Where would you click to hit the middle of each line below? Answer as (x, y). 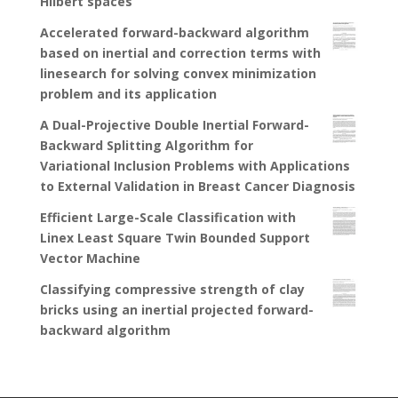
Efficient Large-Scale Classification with (167, 218)
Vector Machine (90, 259)
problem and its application (128, 94)
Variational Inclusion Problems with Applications (195, 166)
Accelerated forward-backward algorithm (174, 33)
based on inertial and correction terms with (180, 53)
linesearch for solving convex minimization (178, 74)
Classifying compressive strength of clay (172, 290)
